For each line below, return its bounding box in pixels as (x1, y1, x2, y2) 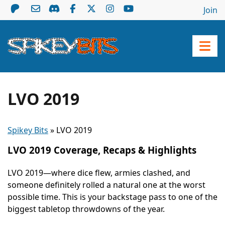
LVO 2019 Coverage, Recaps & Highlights (8, 143, 196, 156)
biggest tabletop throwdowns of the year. (8, 203, 165, 214)
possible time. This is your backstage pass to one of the (8, 191, 217, 202)
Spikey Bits (8, 124, 48, 136)
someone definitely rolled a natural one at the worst (8, 179, 205, 190)
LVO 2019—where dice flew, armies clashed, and (8, 167, 190, 178)
